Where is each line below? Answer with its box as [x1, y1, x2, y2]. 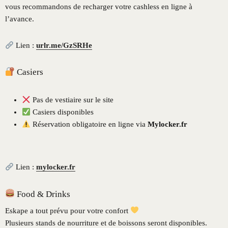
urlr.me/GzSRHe [36, 41, 93, 50]
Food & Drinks [15, 189, 71, 199]
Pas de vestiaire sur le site [31, 96, 114, 104]
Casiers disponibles [31, 108, 94, 117]
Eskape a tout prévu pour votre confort [5, 206, 130, 215]
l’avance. [5, 14, 34, 23]
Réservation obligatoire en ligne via [31, 120, 148, 129]
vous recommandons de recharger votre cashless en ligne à [5, 2, 192, 11]
